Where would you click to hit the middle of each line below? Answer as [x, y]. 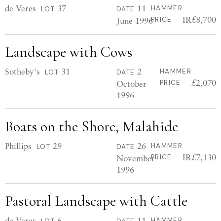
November [136, 158]
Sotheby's [22, 71]
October [131, 84]
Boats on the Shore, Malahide [92, 127]
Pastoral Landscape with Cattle [96, 201]
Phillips [18, 146]
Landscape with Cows [69, 52]
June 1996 [135, 20]
